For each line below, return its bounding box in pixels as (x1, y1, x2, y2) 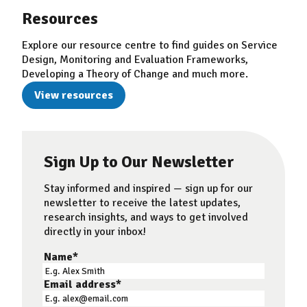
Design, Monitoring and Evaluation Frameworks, (22, 52, 248, 66)
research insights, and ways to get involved (44, 210, 248, 224)
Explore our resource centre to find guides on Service (22, 38, 278, 52)
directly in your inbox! (44, 224, 146, 238)
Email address (44, 277, 116, 291)
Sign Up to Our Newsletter (44, 151, 234, 172)
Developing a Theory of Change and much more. (22, 66, 248, 81)
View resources (34, 88, 113, 102)
